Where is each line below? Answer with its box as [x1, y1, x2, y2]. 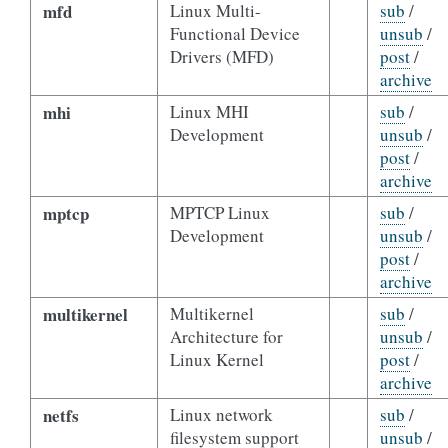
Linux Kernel [169, 348, 264, 371]
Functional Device [169, 22, 300, 45]
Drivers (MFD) [169, 45, 274, 68]
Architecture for [169, 325, 283, 348]
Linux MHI [169, 100, 249, 123]
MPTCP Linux [169, 201, 270, 224]
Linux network [169, 403, 273, 426]
